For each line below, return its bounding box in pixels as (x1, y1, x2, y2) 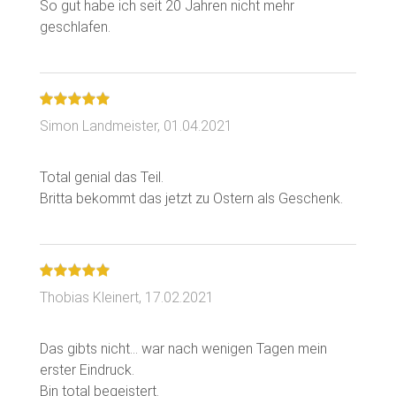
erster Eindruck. (40, 361, 134, 378)
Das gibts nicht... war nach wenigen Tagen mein (40, 339, 327, 357)
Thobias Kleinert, (40, 288, 145, 306)
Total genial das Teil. (40, 168, 164, 186)
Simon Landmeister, (40, 117, 164, 134)
